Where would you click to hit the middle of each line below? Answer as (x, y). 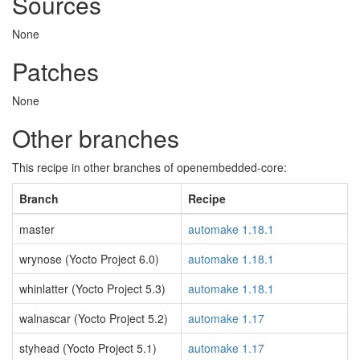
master (37, 229)
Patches (55, 71)
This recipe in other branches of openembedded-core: (149, 167)
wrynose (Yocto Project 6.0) (89, 259)
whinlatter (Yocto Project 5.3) (92, 288)
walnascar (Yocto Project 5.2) (94, 318)
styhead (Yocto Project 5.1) (88, 348)
